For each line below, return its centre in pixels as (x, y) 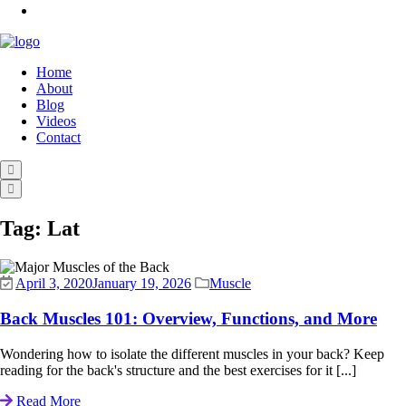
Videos (56, 121)
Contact (58, 138)
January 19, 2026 (142, 284)
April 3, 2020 (54, 284)
